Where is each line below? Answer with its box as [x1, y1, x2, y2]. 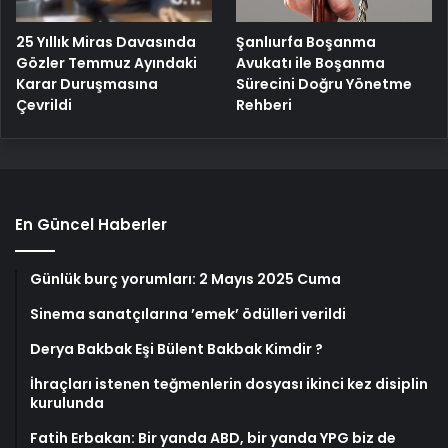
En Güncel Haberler [15, 214, 167, 236]
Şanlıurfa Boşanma [236, 32, 377, 53]
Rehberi [236, 95, 293, 116]
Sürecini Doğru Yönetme [236, 74, 413, 95]
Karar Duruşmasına [16, 74, 158, 94]
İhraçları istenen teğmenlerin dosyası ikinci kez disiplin [30, 374, 428, 395]
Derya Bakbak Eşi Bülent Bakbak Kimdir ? [30, 339, 323, 360]
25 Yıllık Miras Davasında [16, 32, 196, 52]
